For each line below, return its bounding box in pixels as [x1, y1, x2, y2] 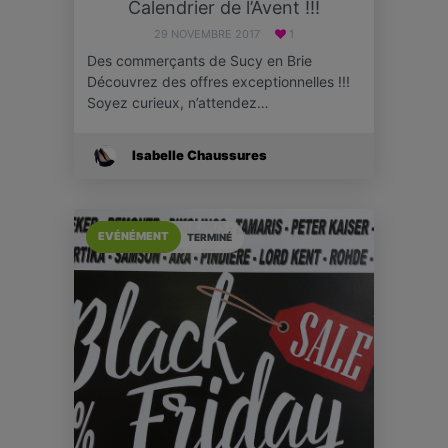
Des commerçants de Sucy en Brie [86, 51, 312, 69]
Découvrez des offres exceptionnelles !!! [86, 72, 350, 90]
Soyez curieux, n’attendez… [86, 93, 269, 111]
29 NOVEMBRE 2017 [154, 26, 263, 41]
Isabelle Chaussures [132, 147, 267, 164]
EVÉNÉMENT [98, 229, 169, 244]
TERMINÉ [187, 230, 232, 243]
